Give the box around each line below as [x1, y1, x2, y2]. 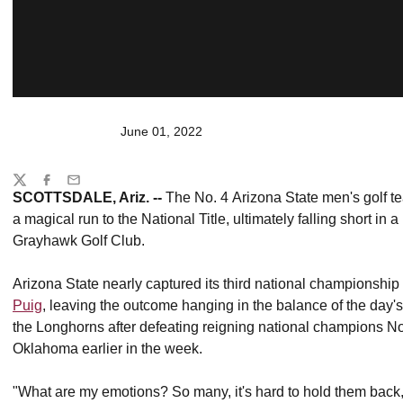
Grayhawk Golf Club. [13, 233, 145, 248]
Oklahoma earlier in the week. [13, 341, 202, 356]
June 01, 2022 [121, 124, 202, 139]
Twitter [12, 180, 49, 195]
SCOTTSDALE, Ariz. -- [13, 190, 162, 205]
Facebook [39, 180, 95, 195]
